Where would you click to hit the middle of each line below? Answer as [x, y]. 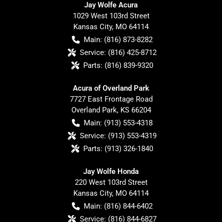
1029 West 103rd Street [111, 16]
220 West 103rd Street [111, 182]
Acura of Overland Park [111, 88]
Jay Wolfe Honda [111, 171]
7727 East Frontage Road [111, 99]
